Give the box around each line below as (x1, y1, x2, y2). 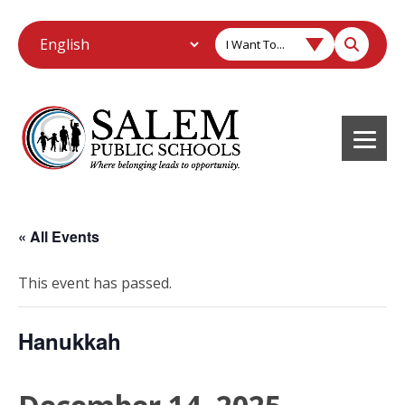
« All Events (18, 225, 99, 247)
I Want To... (226, 36, 285, 52)
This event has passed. (18, 272, 172, 293)
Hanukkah (18, 325, 121, 356)
